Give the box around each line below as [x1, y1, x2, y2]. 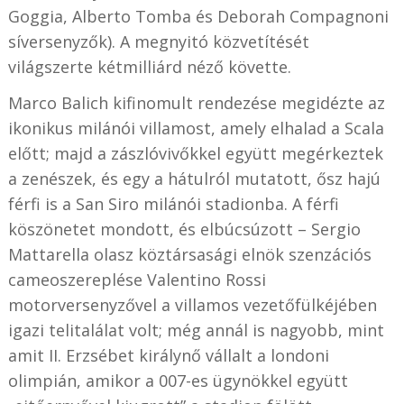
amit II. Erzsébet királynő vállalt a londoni [7, 344, 329, 367]
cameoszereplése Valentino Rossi [7, 269, 266, 291]
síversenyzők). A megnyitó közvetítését [7, 31, 309, 53]
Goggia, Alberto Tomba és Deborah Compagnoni [7, 5, 389, 28]
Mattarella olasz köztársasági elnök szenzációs [7, 243, 372, 266]
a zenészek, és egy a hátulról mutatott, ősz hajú [7, 168, 381, 190]
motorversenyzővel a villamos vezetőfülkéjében [7, 294, 377, 317]
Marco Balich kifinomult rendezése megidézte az [7, 92, 385, 115]
